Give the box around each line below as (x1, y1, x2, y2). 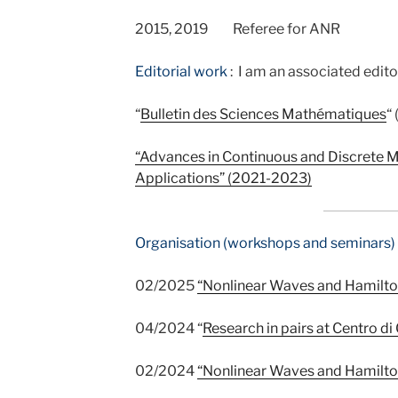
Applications (134, 170, 219, 187)
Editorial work (134, 63, 227, 80)
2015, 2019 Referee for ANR (134, 20, 340, 37)
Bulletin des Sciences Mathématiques (139, 106, 386, 123)
